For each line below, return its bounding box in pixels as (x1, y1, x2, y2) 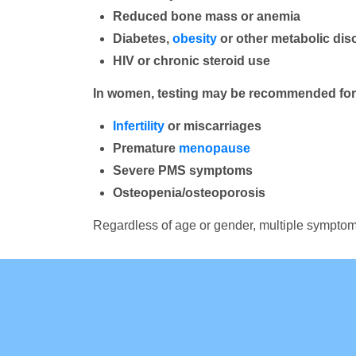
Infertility (113, 119, 164, 133)
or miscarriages (164, 119, 261, 133)
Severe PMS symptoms (113, 164, 253, 177)
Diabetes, (113, 32, 172, 45)
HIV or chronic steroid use (113, 54, 270, 68)
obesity (172, 32, 217, 45)
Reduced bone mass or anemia (113, 10, 300, 23)
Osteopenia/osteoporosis (113, 186, 265, 199)
